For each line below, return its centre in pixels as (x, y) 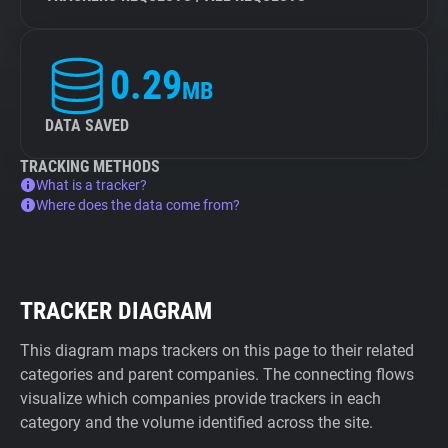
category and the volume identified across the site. (196, 422)
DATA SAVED (87, 125)
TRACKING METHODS (90, 166)
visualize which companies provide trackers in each (200, 398)
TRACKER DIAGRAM (116, 311)
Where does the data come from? (138, 205)
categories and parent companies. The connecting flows (217, 374)
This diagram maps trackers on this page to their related (217, 350)
